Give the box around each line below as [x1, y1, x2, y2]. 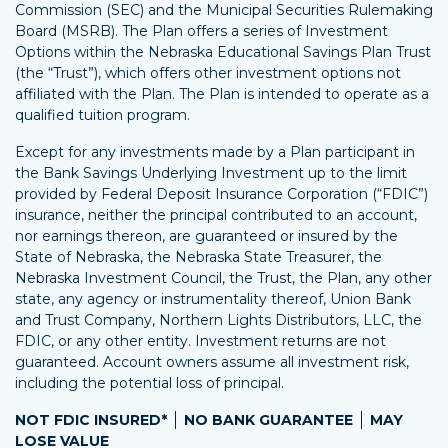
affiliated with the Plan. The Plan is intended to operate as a [15, 85, 429, 104]
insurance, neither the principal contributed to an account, [15, 206, 417, 225]
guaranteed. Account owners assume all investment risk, [15, 353, 409, 372]
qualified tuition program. [15, 106, 190, 125]
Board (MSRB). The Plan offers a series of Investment [15, 22, 388, 41]
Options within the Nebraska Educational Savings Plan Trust [15, 43, 431, 62]
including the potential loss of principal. [15, 374, 284, 393]
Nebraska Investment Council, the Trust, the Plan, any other [15, 269, 432, 288]
